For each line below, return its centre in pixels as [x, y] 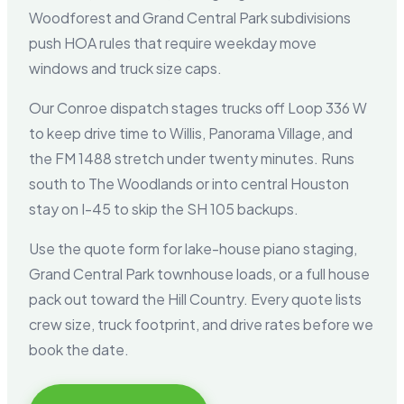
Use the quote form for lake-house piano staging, [193, 248]
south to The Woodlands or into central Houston [189, 183]
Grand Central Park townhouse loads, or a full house [199, 273]
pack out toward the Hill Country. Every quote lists [195, 298]
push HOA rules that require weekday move [173, 42]
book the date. [79, 349]
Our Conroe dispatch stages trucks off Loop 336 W [198, 107]
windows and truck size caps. [125, 68]
